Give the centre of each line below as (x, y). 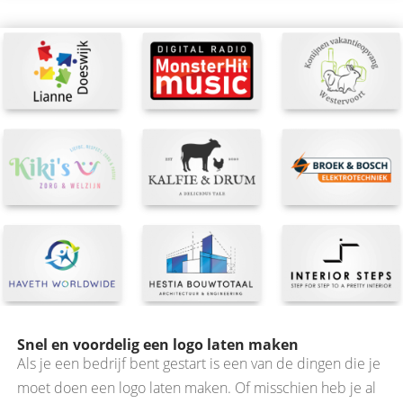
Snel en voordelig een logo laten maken (158, 344)
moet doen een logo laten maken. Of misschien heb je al (197, 387)
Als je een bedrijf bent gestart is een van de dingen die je (199, 363)
